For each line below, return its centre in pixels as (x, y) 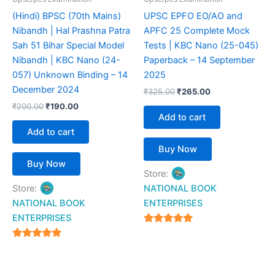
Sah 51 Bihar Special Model (68, 45)
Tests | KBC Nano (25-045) (201, 45)
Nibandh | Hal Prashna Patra (71, 30)
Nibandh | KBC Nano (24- (66, 60)
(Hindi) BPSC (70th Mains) (67, 16)
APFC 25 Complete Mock (197, 30)
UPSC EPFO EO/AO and (193, 16)
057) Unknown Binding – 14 (70, 75)
